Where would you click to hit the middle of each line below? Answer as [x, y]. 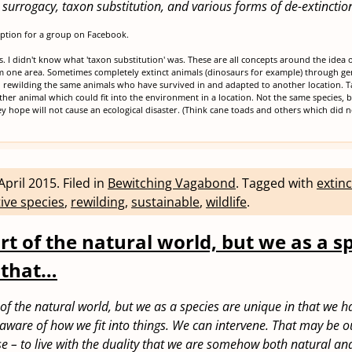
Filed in [85, 183]
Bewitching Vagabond [172, 183]
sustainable [165, 202]
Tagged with [279, 183]
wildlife [226, 202]
